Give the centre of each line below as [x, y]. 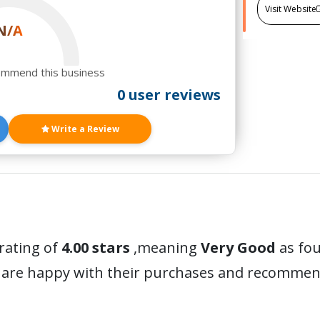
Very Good [238, 247]
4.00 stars [96, 247]
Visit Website [290, 9]
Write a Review [84, 129]
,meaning [167, 247]
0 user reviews [169, 95]
